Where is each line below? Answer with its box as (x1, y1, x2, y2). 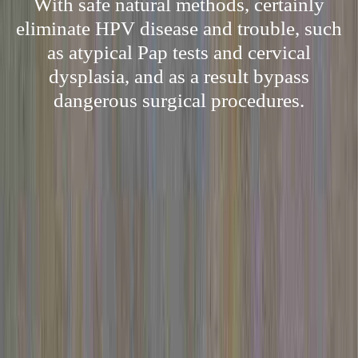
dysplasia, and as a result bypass (49, 66, 309, 87)
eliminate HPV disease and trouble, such (16, 18, 342, 39)
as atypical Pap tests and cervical (47, 42, 311, 63)
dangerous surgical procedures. (54, 89, 304, 111)
